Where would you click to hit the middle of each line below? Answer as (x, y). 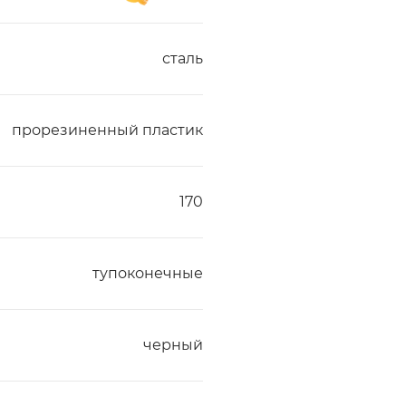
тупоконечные (148, 273)
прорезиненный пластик (107, 130)
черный (173, 345)
